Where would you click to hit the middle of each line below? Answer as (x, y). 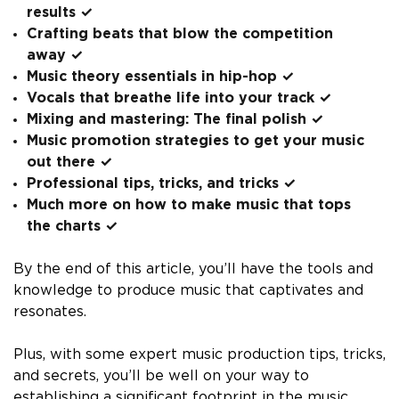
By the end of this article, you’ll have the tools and (193, 269)
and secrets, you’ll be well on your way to (161, 376)
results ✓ (60, 12)
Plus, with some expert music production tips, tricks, (199, 354)
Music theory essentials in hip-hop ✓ (160, 77)
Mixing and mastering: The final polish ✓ (175, 119)
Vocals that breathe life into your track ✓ (179, 98)
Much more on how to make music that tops (189, 205)
